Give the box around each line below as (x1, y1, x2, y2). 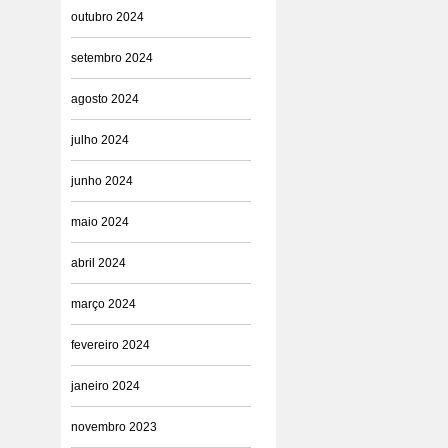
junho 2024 (71, 174, 133, 188)
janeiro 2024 (71, 379, 140, 393)
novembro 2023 (71, 420, 157, 434)
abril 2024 (71, 256, 126, 270)
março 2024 (71, 297, 136, 311)
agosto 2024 (71, 92, 139, 106)
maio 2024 (71, 215, 129, 229)
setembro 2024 (71, 51, 153, 65)
